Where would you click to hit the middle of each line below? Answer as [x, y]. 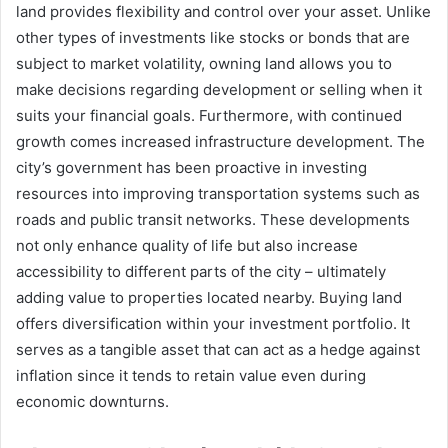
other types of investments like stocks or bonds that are [213, 37]
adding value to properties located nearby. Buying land [209, 297]
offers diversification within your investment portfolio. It [213, 323]
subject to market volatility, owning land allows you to [204, 63]
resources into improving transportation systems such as [218, 193]
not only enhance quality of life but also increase [187, 245]
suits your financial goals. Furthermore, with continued [209, 115]
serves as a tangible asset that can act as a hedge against [218, 349]
